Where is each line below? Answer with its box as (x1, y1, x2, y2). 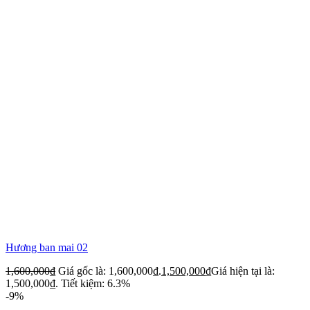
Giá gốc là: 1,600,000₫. (58, 264, 161, 277)
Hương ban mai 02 (6, 241, 88, 253)
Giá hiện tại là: (211, 264, 275, 277)
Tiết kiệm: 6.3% (61, 277, 130, 289)
